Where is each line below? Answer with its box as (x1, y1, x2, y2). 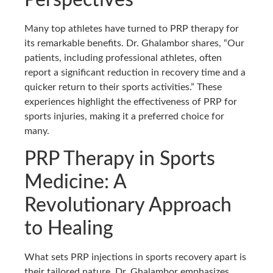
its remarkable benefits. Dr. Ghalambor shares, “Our (24, 38, 244, 49)
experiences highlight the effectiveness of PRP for (24, 97, 237, 107)
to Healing (24, 218, 113, 238)
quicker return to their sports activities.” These (24, 82, 222, 93)
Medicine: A (24, 172, 126, 192)
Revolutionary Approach (24, 195, 232, 215)
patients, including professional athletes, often (24, 53, 222, 63)
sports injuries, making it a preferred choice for (24, 112, 224, 122)
